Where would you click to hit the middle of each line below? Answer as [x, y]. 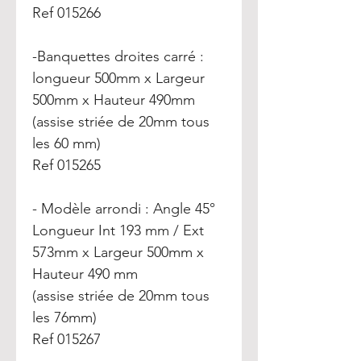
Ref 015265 [66, 165]
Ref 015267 [66, 339]
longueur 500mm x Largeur [118, 78]
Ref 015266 [68, 13]
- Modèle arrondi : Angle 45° [124, 209]
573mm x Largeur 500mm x [118, 252]
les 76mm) [64, 317]
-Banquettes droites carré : [118, 56]
